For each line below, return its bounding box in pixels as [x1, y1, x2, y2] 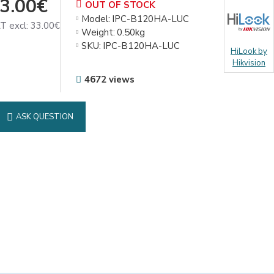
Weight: [81, 26, 116, 39]
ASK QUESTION [16, 111, 74, 122]
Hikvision [232, 57, 265, 68]
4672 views [84, 73, 135, 86]
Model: [81, 13, 111, 25]
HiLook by [230, 46, 267, 57]
